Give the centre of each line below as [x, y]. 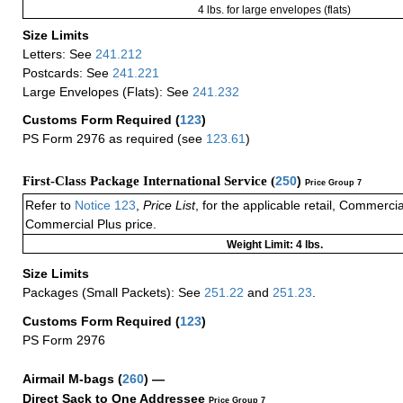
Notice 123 [105, 206]
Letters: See [59, 54]
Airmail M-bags [70, 378]
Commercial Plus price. [91, 224]
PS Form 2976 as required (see [114, 139]
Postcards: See [67, 72]
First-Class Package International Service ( [149, 181]
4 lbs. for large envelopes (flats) [274, 9]
